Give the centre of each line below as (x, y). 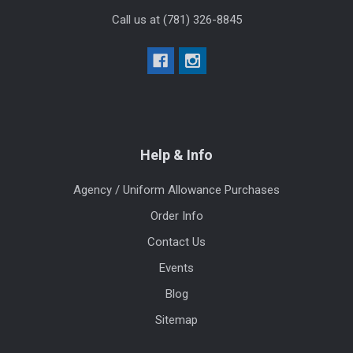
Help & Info (176, 154)
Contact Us (176, 242)
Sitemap (176, 320)
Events (176, 268)
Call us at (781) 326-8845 (176, 20)
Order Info (176, 216)
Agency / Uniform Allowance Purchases (176, 190)
